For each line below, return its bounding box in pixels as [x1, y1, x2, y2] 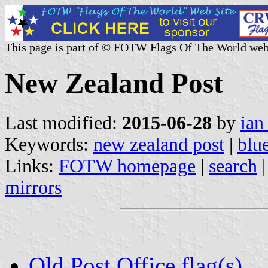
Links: [5, 155, 59, 176]
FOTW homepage [59, 155, 196, 176]
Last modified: [5, 112, 122, 133]
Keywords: [5, 133, 93, 155]
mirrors [5, 176, 62, 198]
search [209, 155, 257, 176]
